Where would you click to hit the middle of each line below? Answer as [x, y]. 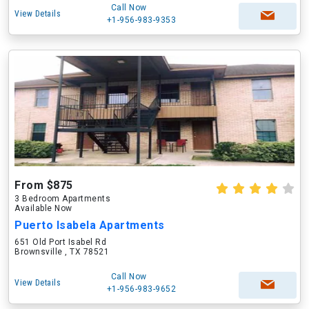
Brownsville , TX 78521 [62, 252]
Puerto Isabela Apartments [90, 225]
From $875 [44, 185]
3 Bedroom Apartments [62, 199]
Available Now [43, 208]
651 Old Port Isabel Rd [60, 242]
